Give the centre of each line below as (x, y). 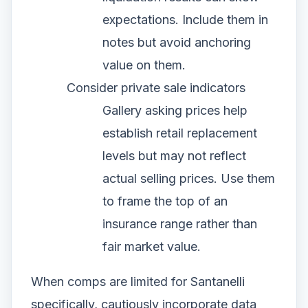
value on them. (144, 65)
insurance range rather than (180, 224)
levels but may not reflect (174, 156)
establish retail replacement (180, 133)
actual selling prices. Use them (189, 179)
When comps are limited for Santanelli (138, 282)
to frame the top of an (165, 201)
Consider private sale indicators (156, 88)
